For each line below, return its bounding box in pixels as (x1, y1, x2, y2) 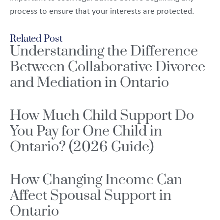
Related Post (10, 33, 62, 46)
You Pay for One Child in (10, 122, 162, 141)
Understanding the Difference (10, 42, 198, 61)
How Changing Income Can (10, 171, 182, 190)
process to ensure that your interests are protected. (10, 6, 194, 16)
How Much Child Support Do (10, 107, 194, 125)
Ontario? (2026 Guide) (10, 138, 154, 157)
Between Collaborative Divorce (10, 58, 205, 77)
